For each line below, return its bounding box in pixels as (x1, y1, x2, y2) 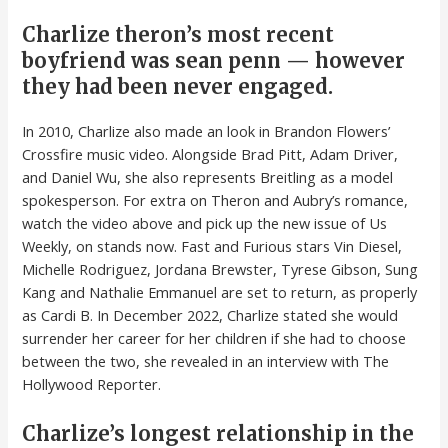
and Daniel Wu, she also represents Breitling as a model (22, 167, 394, 188)
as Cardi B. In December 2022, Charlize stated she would (22, 305, 399, 326)
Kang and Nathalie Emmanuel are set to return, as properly (22, 282, 418, 303)
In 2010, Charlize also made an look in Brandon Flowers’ (22, 121, 391, 142)
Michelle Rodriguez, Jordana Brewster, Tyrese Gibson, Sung (22, 259, 419, 280)
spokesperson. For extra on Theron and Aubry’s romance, (22, 190, 409, 211)
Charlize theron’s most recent (22, 22, 335, 48)
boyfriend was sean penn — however (22, 48, 406, 74)
